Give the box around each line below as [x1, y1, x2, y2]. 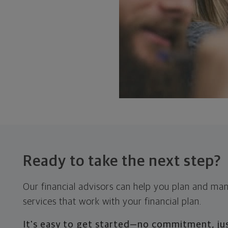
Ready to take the [22, 154, 149, 169]
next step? [148, 154, 221, 169]
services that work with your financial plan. [22, 197, 202, 207]
